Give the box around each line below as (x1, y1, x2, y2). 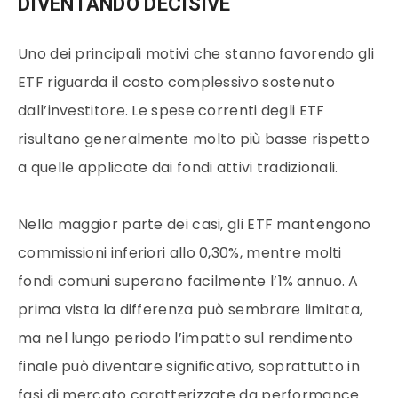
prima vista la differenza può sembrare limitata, (18, 299, 363, 321)
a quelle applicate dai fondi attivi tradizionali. (18, 157, 338, 179)
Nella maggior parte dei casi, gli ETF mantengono (18, 214, 371, 235)
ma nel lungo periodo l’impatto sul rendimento (18, 328, 354, 349)
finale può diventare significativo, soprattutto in (18, 356, 360, 378)
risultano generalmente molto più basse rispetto (18, 129, 370, 150)
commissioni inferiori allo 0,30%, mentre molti (18, 243, 342, 264)
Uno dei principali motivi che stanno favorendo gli (18, 44, 374, 65)
